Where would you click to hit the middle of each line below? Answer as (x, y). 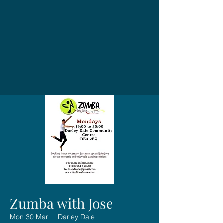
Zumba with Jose (61, 203)
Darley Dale (76, 216)
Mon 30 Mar (29, 216)
